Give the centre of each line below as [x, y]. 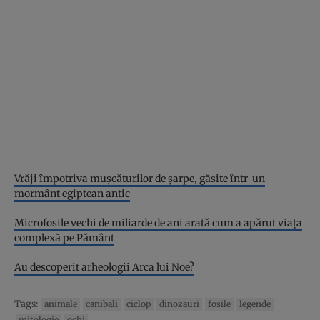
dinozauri [179, 304]
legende [255, 304]
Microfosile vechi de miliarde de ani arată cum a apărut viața [158, 222]
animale [61, 304]
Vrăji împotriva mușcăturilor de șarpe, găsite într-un [140, 178]
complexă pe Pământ [64, 237]
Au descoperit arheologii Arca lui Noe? [104, 267]
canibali [102, 304]
